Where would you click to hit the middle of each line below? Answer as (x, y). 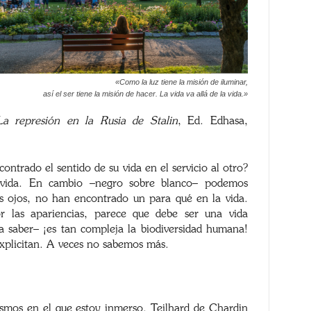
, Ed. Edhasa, (212, 121)
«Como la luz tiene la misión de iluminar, (181, 82)
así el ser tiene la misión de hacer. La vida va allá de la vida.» (145, 94)
